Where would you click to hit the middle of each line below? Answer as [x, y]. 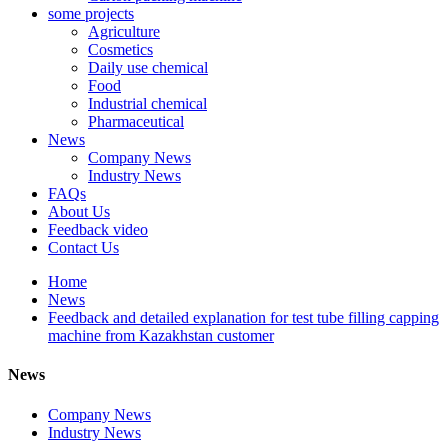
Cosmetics [120, 49]
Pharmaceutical [136, 121]
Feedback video [98, 229]
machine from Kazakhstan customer [161, 335]
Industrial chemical [147, 103]
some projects [91, 13]
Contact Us [83, 247]
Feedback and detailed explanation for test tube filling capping [243, 317]
